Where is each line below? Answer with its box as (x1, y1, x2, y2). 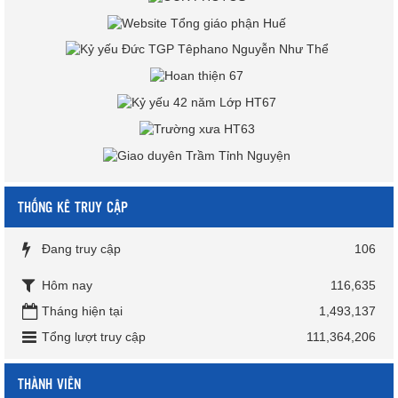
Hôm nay (42, 277, 92, 292)
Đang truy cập (42, 241, 121, 256)
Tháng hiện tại (42, 303, 123, 318)
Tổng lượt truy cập (42, 329, 146, 344)
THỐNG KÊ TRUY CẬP (18, 195, 128, 217)
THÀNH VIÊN (18, 372, 81, 394)
